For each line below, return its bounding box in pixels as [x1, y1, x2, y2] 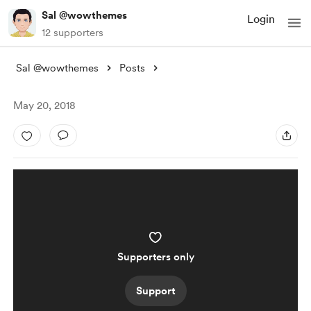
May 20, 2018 [12, 99, 76, 112]
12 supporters [42, 26, 103, 39]
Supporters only [117, 251, 194, 263]
